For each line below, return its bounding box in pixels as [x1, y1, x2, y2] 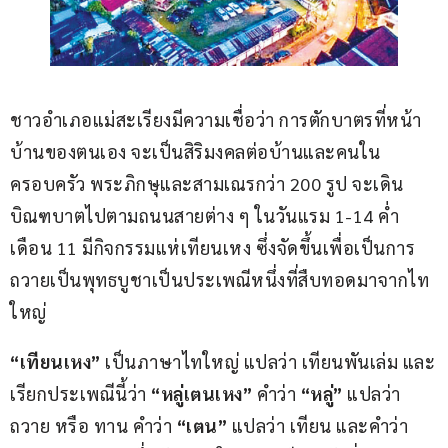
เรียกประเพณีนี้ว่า [10, 381, 151, 405]
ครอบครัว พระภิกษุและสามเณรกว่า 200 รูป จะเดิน [10, 171, 404, 195]
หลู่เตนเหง [160, 381, 243, 405]
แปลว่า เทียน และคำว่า [227, 413, 413, 437]
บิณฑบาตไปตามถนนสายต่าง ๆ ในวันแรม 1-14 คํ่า [10, 203, 404, 227]
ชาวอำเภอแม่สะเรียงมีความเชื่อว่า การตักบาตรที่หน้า [10, 107, 422, 131]
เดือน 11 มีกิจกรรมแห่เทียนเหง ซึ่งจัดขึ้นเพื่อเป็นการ [10, 235, 415, 259]
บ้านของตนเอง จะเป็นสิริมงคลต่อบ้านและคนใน [10, 139, 381, 163]
